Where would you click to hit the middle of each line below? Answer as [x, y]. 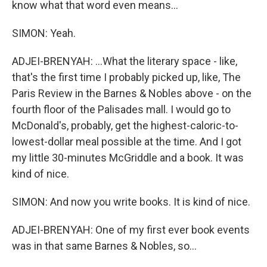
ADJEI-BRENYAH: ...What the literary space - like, [125, 61]
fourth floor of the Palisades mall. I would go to [121, 109]
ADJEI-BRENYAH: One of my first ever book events [131, 230]
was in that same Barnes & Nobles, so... [104, 246]
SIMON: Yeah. [44, 33]
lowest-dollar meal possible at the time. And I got [127, 142]
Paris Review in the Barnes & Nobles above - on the [132, 93]
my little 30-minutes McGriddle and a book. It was [128, 158]
